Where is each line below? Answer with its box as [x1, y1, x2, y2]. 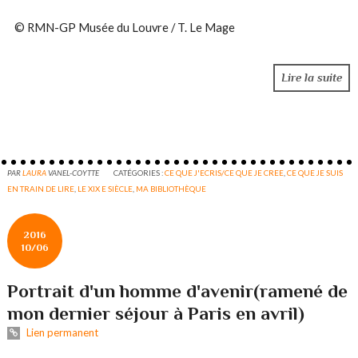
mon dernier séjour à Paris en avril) [7, 303, 305, 324]
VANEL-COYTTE [48, 168, 100, 178]
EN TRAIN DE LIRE [7, 184, 75, 194]
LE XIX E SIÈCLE [78, 184, 133, 194]
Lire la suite [280, 70, 342, 84]
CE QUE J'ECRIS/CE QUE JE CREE [165, 168, 284, 178]
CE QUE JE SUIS [287, 168, 344, 178]
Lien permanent [23, 326, 98, 340]
